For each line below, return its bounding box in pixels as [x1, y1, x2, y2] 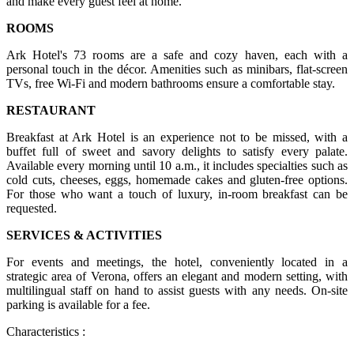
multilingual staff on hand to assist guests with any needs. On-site [6, 284, 348, 298]
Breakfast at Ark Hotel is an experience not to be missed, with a [6, 130, 348, 145]
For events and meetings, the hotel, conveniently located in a [6, 255, 348, 269]
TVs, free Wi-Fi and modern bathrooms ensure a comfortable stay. [6, 77, 338, 91]
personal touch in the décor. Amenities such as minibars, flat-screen [6, 62, 348, 77]
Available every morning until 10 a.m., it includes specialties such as [6, 159, 348, 173]
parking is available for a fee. [6, 298, 150, 312]
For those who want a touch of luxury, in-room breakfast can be [6, 187, 348, 201]
